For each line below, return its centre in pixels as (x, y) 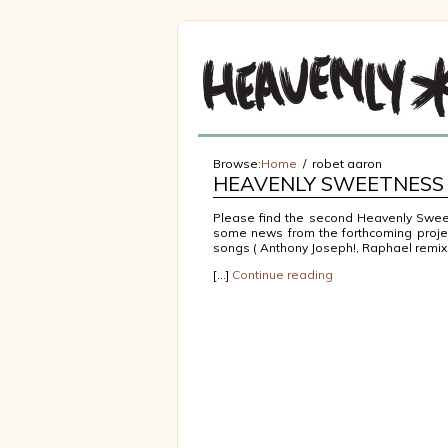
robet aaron (347, 163)
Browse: (237, 163)
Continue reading (282, 274)
